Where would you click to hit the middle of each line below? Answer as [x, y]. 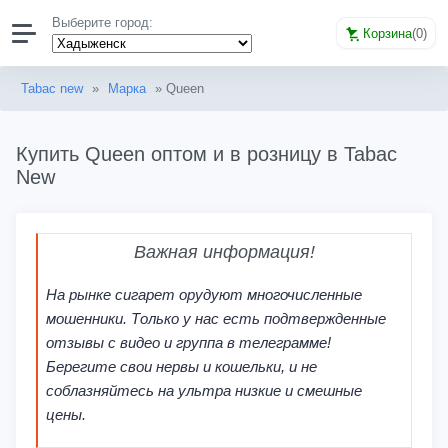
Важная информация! [224, 251]
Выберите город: [103, 22]
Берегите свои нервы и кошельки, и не [181, 366]
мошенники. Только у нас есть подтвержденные [215, 318]
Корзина [387, 33]
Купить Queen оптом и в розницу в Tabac [206, 154]
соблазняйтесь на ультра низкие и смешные [203, 390]
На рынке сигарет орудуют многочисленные [203, 294]
